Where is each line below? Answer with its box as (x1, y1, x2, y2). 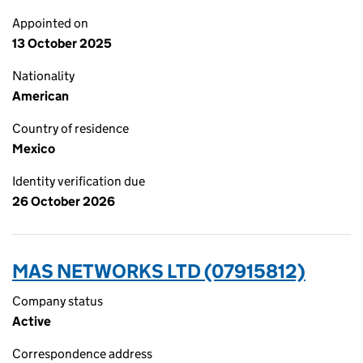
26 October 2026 (12, 194, 115, 209)
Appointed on (12, 15, 88, 31)
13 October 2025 (12, 36, 112, 51)
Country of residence (12, 121, 129, 136)
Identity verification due (12, 173, 145, 189)
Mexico (12, 141, 55, 156)
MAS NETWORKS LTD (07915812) (12, 259, 305, 283)
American (12, 88, 69, 104)
